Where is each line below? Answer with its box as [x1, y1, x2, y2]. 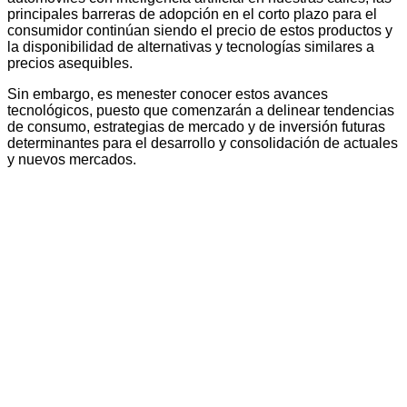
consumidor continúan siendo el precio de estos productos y [7, 22, 392, 38]
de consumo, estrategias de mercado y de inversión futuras [7, 118, 385, 134]
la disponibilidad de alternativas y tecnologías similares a [7, 38, 374, 55]
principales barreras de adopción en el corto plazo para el [7, 5, 377, 22]
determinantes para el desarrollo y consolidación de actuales [7, 134, 398, 151]
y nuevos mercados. [7, 151, 136, 167]
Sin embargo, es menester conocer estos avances [7, 85, 328, 102]
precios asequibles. [7, 55, 133, 71]
